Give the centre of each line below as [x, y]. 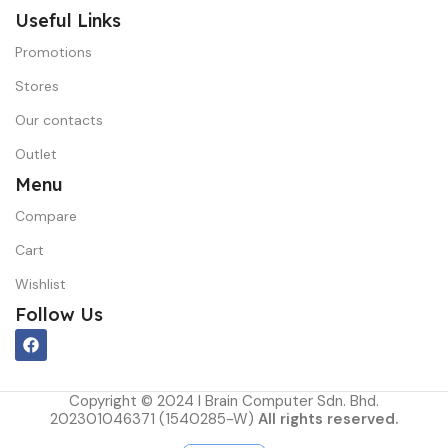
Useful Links [68, 20]
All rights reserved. [328, 418]
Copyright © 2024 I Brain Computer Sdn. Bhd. [224, 400]
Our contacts [59, 119]
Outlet [36, 153]
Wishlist [40, 283]
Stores [37, 85]
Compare [46, 215]
